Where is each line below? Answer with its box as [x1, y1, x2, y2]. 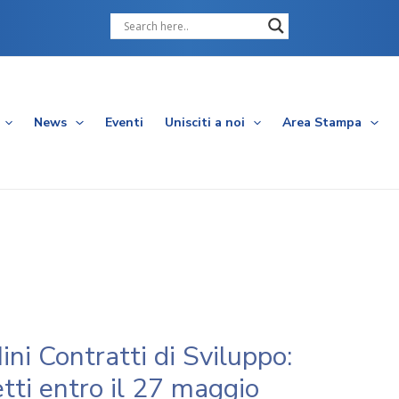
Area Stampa [282, 114, 362, 131]
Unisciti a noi [164, 114, 245, 131]
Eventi [104, 114, 143, 131]
